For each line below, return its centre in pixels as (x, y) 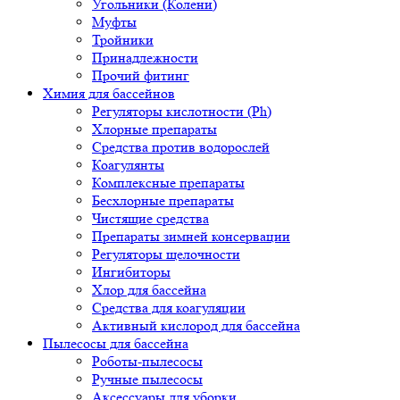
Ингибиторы (131, 272)
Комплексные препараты (168, 183)
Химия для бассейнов (109, 94)
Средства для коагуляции (169, 308)
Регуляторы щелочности (166, 254)
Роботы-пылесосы (147, 362)
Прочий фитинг (141, 76)
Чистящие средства (150, 219)
